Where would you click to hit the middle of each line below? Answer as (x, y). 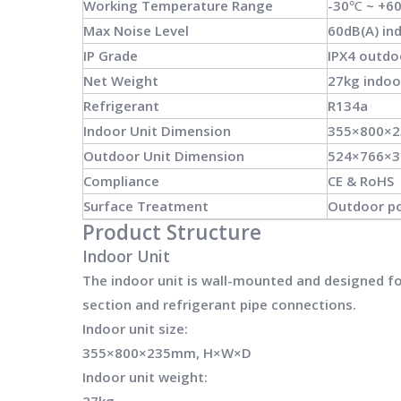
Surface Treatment (146, 205)
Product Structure (172, 232)
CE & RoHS (361, 180)
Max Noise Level (136, 30)
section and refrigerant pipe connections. (219, 304)
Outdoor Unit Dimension (164, 155)
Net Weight (121, 80)
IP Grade (111, 55)
